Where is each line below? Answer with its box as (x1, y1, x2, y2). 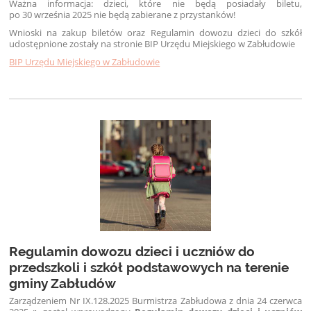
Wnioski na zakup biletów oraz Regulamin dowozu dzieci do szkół (9, 26, 302, 39)
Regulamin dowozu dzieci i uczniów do (9, 244, 255, 260)
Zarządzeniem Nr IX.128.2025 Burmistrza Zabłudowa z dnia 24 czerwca (9, 294, 302, 308)
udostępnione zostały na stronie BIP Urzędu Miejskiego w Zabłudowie (9, 37, 296, 50)
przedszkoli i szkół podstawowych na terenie (9, 260, 289, 276)
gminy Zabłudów (9, 276, 117, 292)
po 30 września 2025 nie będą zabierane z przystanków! (9, 8, 236, 21)
